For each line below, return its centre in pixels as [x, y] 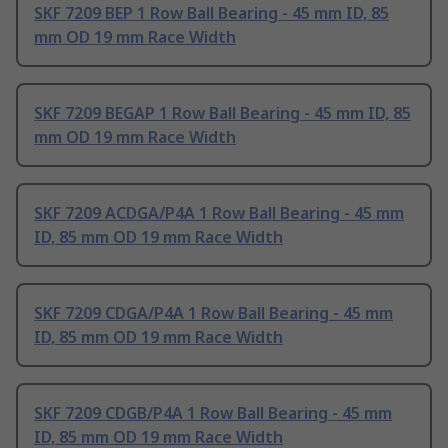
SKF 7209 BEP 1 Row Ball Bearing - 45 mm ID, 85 [211, 13]
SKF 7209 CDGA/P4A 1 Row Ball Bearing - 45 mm [213, 313]
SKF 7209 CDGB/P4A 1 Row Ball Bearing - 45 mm [213, 413]
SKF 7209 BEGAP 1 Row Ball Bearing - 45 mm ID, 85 [222, 113]
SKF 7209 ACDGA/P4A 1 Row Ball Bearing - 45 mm [219, 213]
